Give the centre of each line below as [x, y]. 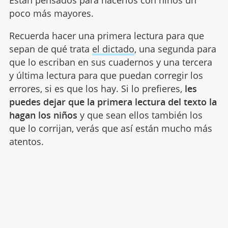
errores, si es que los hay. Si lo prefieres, [97, 88]
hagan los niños [43, 115]
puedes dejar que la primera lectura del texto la [113, 102]
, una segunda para [175, 49]
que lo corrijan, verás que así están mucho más [110, 128]
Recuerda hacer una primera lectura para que [106, 35]
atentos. [26, 141]
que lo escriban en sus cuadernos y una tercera [110, 62]
